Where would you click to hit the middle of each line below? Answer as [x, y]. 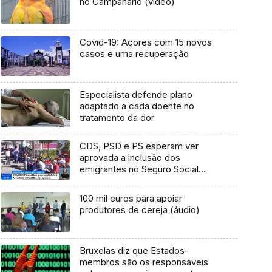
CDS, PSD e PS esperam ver [139, 146]
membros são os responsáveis [144, 262]
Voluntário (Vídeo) [117, 181]
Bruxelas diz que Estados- [134, 250]
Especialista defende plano [136, 94]
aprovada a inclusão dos [130, 158]
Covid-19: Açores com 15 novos [145, 42]
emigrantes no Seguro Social [139, 169]
